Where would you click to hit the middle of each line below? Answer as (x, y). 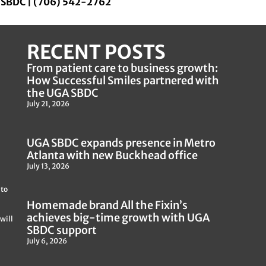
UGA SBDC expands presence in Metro (121, 142)
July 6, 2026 (47, 240)
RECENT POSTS (96, 52)
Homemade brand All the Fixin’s (107, 205)
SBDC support (61, 230)
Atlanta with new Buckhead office (112, 155)
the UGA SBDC (62, 93)
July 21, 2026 (48, 103)
